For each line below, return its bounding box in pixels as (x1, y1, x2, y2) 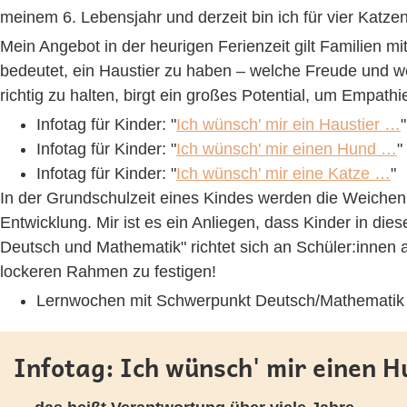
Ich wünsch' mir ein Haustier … (176, 115, 401, 134)
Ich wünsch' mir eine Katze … (176, 164, 391, 183)
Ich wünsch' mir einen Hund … (176, 140, 397, 158)
